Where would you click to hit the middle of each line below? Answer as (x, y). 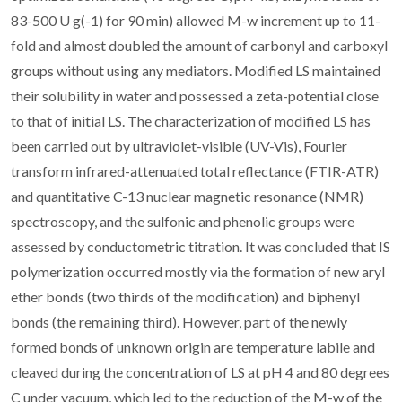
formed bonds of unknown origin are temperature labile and (193, 346)
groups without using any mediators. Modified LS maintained (196, 70)
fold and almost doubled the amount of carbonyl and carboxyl (199, 45)
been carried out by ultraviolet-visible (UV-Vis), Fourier (179, 145)
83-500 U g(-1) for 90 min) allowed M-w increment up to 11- (196, 20)
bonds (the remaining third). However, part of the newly (179, 321)
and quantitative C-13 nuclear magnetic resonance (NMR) (187, 196)
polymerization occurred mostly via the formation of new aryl (198, 271)
